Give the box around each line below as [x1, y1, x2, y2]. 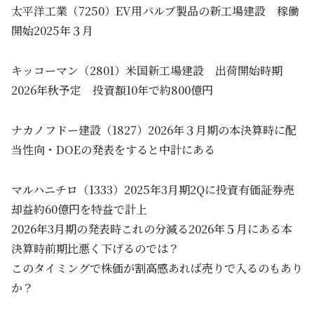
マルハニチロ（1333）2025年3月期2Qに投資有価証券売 [11, 181, 294, 198]
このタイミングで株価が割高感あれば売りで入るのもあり [11, 259, 303, 276]
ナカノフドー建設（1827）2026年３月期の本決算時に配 [11, 121, 296, 138]
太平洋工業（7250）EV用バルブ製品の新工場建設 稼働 [11, 3, 299, 20]
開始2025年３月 [11, 22, 93, 39]
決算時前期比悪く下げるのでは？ [11, 240, 179, 257]
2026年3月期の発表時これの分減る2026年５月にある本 [11, 220, 292, 237]
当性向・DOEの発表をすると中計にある [11, 141, 215, 158]
